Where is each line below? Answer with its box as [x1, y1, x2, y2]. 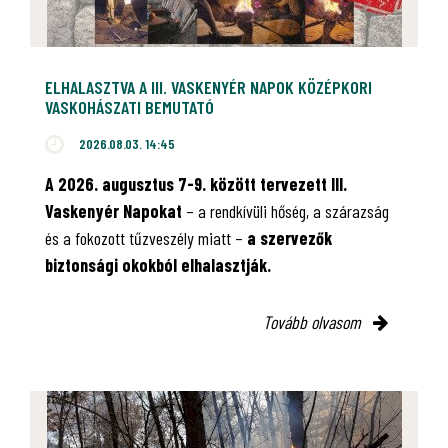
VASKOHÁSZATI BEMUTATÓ [45, 95, 214, 118]
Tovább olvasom [263, 310, 365, 333]
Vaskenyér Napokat [45, 199, 186, 222]
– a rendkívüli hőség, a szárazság [186, 199, 389, 222]
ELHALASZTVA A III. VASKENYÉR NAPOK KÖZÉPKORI [45, 75, 372, 98]
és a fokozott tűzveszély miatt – [45, 226, 247, 249]
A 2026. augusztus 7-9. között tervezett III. [45, 172, 347, 195]
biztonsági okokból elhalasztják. [45, 253, 271, 276]
